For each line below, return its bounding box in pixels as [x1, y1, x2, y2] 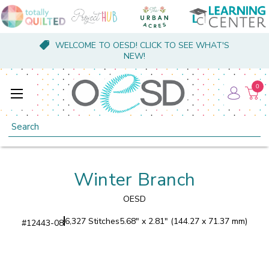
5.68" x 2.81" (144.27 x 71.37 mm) [119, 215, 247, 227]
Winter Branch [73, 167, 196, 192]
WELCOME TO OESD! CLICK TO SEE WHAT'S [55, 40, 229, 51]
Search [8, 117, 35, 129]
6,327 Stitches [65, 215, 119, 227]
